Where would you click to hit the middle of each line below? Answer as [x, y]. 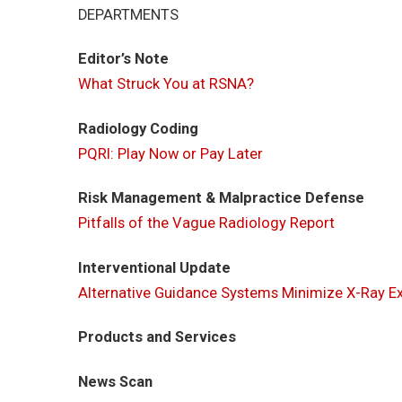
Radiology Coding [138, 128]
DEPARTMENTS [128, 14]
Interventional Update [154, 267]
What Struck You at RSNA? [166, 84]
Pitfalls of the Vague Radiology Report [206, 223]
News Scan [115, 382]
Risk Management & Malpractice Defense [221, 198]
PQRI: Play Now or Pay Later [170, 153]
